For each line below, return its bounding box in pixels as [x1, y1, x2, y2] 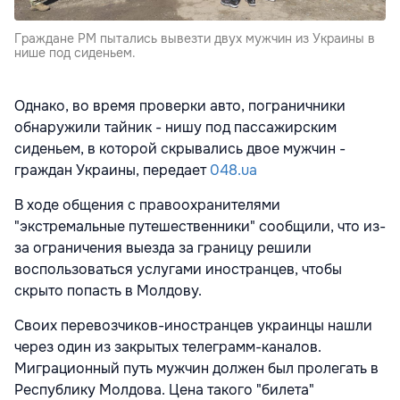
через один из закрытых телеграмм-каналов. [14, 337, 321, 356]
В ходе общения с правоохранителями [14, 195, 280, 214]
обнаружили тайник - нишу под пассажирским [14, 117, 337, 137]
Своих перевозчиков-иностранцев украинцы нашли [14, 315, 372, 335]
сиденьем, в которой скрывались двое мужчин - [14, 138, 346, 158]
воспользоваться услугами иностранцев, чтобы [14, 259, 342, 279]
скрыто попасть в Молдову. [14, 280, 202, 300]
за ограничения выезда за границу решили [14, 237, 312, 257]
